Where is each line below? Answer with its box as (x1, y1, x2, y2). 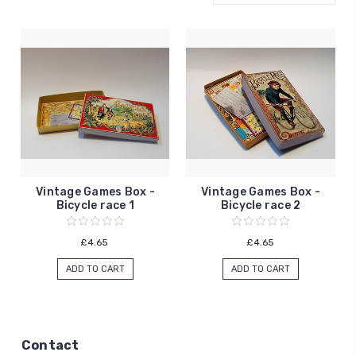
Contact (21, 338, 79, 354)
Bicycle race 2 (220, 199, 301, 213)
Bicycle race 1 (56, 199, 135, 213)
